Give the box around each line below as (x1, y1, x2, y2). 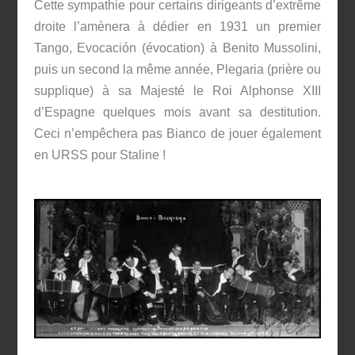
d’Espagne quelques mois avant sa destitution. (33, 105, 322, 119)
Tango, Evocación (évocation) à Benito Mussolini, (33, 40, 322, 55)
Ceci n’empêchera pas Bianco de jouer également (33, 126, 322, 140)
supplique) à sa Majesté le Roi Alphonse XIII (33, 83, 322, 97)
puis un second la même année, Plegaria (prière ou (33, 62, 322, 76)
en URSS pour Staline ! (33, 147, 166, 162)
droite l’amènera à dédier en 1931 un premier (33, 19, 322, 33)
